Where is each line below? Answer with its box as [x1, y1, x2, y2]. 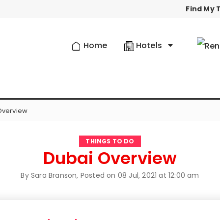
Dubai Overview [43, 146, 177, 170]
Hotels [134, 40, 165, 51]
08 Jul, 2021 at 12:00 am [117, 170, 199, 181]
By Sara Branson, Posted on [21, 170, 118, 181]
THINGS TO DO [85, 137, 135, 146]
